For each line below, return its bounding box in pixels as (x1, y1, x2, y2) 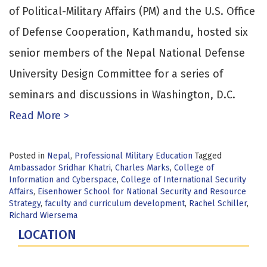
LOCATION (18, 226, 76, 243)
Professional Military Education (74, 151, 193, 162)
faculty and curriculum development (45, 198, 185, 209)
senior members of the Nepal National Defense (9, 46, 245, 60)
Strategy (9, 198, 41, 209)
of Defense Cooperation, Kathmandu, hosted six (9, 26, 248, 39)
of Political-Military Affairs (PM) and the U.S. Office (9, 5, 255, 18)
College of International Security (121, 175, 246, 185)
